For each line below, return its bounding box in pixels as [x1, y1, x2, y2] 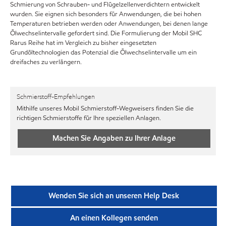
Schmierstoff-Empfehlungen [17, 92, 95, 101]
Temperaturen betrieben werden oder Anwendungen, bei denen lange [10, 19, 208, 28]
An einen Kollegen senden [70, 213, 158, 223]
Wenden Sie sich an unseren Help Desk [48, 190, 180, 201]
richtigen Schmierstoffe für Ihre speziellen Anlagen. [17, 114, 161, 123]
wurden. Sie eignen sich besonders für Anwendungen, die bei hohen [10, 9, 201, 19]
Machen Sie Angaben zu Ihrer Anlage [52, 133, 176, 143]
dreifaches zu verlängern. [10, 57, 82, 67]
